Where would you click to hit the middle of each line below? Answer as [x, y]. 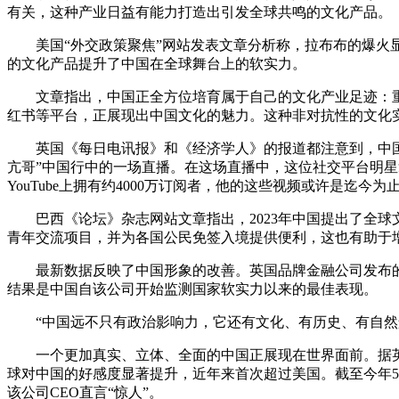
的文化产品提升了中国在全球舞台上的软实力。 [157, 63]
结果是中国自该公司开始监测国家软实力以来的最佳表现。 [192, 289]
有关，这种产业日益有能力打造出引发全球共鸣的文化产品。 [199, 12]
